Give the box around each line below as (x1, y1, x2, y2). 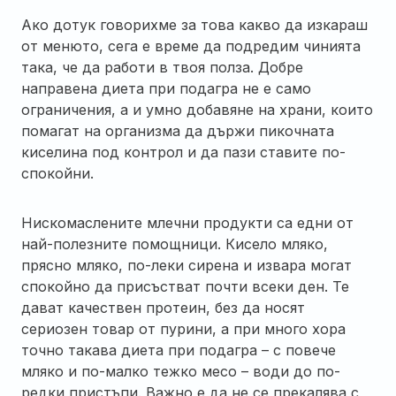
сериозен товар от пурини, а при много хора (21, 319, 346, 338)
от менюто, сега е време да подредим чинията (21, 36, 361, 55)
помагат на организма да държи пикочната (21, 121, 334, 140)
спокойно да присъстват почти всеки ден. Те (21, 277, 349, 295)
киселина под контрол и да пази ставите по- (21, 142, 346, 161)
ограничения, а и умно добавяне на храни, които (21, 100, 373, 118)
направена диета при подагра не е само (21, 79, 311, 97)
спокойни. (21, 164, 94, 182)
